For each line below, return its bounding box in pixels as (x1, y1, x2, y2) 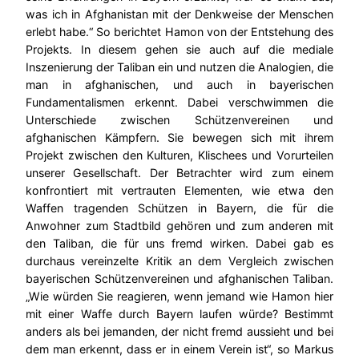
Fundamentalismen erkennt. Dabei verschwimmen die (26, 95, 333, 110)
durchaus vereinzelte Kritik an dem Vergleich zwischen (26, 254, 333, 268)
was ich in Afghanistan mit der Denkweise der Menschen (26, 7, 333, 22)
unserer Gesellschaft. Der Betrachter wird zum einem (26, 166, 333, 180)
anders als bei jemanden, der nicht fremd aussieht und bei (26, 325, 333, 339)
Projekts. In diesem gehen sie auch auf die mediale (26, 42, 333, 57)
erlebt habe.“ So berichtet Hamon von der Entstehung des (26, 25, 333, 39)
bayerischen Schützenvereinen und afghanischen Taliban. (26, 272, 333, 286)
